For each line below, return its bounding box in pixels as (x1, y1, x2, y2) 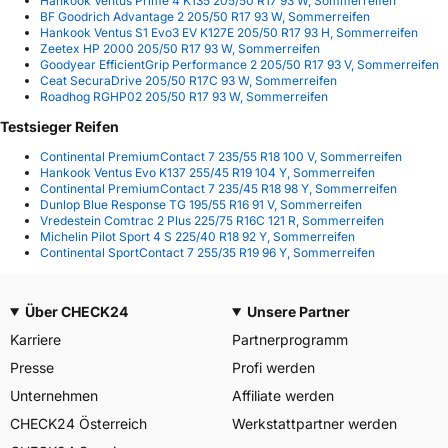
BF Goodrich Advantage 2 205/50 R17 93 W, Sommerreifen (40, 8, 370, 24)
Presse (10, 359, 54, 376)
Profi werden (232, 359, 315, 376)
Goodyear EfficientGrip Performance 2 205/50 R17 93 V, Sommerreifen (40, 56, 439, 72)
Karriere (10, 331, 61, 348)
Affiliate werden (232, 387, 334, 404)
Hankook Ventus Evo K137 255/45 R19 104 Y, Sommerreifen (40, 164, 375, 180)
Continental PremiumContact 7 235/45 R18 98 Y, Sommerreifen (40, 180, 397, 196)
